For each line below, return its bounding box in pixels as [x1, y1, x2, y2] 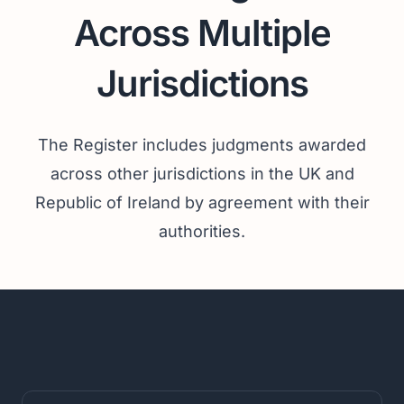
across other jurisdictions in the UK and [50, 163, 354, 183]
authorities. [159, 221, 245, 241]
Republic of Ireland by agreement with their [34, 192, 370, 212]
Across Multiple [73, 10, 331, 55]
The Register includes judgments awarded [38, 134, 366, 154]
